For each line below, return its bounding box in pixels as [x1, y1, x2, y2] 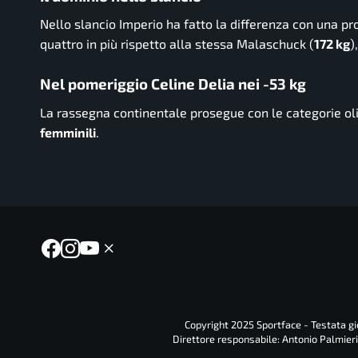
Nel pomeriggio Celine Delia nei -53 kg [40, 74, 306, 93]
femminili [40, 124, 96, 140]
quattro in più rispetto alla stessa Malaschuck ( [40, 36, 314, 52]
